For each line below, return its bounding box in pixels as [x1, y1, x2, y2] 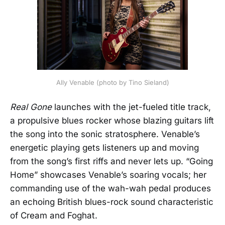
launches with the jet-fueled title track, [52, 102, 211, 113]
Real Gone [10, 102, 52, 113]
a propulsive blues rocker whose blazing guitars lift [10, 116, 214, 126]
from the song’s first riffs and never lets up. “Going [10, 156, 213, 167]
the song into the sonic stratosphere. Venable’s [10, 129, 200, 140]
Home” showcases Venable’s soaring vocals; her [10, 170, 206, 180]
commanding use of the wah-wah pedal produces [10, 183, 211, 194]
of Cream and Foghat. [10, 210, 97, 221]
